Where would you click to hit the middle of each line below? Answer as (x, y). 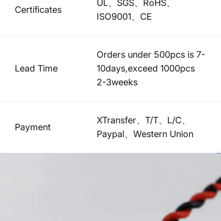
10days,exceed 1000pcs (146, 68)
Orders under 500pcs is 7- (151, 54)
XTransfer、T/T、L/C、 (144, 120)
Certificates (38, 9)
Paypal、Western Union (145, 134)
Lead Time (36, 68)
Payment (33, 127)
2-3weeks (117, 82)
